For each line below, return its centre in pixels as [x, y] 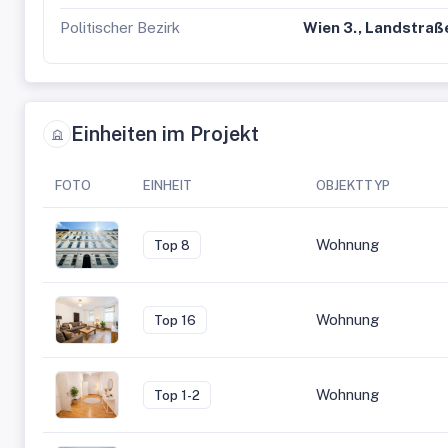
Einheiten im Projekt [165, 133]
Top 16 [175, 320]
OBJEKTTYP [353, 185]
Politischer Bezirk [120, 27]
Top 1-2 [177, 395]
